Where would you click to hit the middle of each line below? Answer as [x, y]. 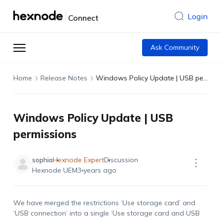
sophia [42, 160]
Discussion [121, 160]
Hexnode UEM [55, 170]
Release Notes [64, 78]
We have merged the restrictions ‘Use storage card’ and [104, 203]
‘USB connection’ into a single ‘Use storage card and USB [106, 213]
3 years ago [97, 170]
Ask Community [175, 47]
